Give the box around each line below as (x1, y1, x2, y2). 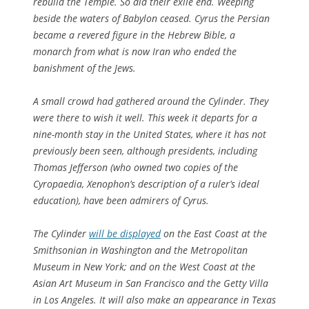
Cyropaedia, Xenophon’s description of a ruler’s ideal (33, 177, 259, 190)
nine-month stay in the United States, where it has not (33, 127, 266, 141)
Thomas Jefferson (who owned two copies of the (33, 160, 238, 174)
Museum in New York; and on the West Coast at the (33, 259, 255, 273)
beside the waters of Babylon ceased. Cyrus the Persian (33, 11, 270, 25)
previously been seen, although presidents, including (33, 143, 257, 157)
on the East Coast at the (161, 226, 267, 240)
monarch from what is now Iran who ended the (33, 44, 237, 58)
